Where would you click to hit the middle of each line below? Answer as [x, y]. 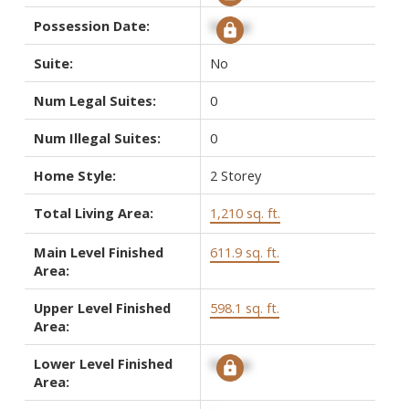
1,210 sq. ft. [245, 212]
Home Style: [74, 175]
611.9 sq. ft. [244, 252]
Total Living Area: [93, 212]
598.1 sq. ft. [244, 307]
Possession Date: [91, 25]
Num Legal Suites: [94, 100]
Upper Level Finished [102, 307]
